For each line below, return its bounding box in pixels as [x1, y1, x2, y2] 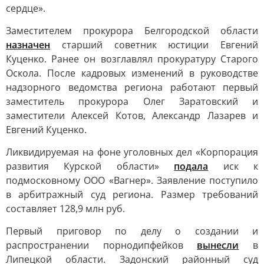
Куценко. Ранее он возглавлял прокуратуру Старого [6, 52, 258, 65]
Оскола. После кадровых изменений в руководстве [6, 67, 258, 80]
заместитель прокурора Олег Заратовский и [6, 95, 258, 108]
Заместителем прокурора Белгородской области [6, 24, 258, 37]
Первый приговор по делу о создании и [6, 225, 258, 237]
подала [174, 160, 209, 173]
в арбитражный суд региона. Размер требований [6, 188, 258, 201]
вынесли [197, 239, 239, 252]
